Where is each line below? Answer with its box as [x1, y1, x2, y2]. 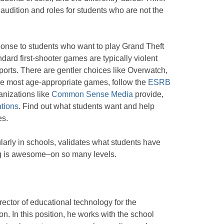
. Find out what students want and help [18, 101, 154, 110]
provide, [133, 89, 163, 98]
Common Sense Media [51, 89, 133, 98]
